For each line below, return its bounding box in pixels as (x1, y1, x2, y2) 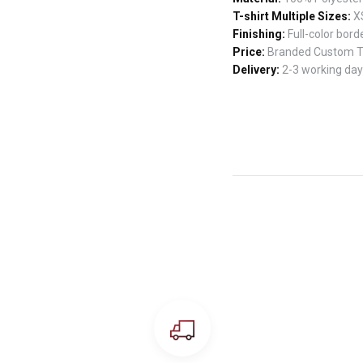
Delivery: (233, 63, 280, 77)
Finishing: (233, 28, 285, 41)
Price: (233, 45, 265, 59)
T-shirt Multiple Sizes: (233, 10, 351, 23)
